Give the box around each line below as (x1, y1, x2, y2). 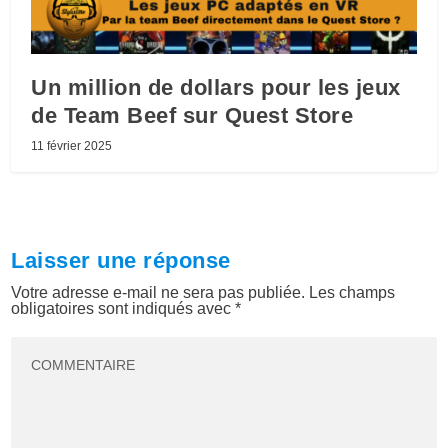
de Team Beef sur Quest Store (31, 103, 354, 129)
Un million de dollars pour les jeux (31, 75, 401, 101)
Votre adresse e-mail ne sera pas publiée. (11, 284, 306, 302)
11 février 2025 (31, 139, 113, 154)
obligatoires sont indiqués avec (11, 300, 236, 318)
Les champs (309, 284, 396, 302)
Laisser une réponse (11, 248, 231, 274)
